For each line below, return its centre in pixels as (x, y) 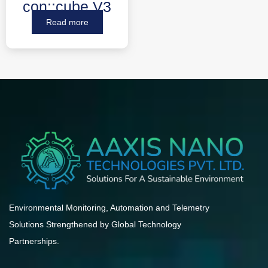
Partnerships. (34, 241)
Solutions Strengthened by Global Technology (95, 224)
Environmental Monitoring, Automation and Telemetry (109, 207)
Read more (67, 22)
